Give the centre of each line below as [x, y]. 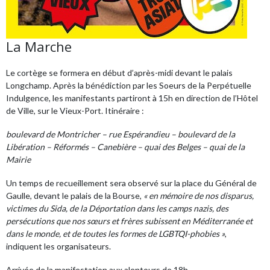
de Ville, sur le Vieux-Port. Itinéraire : [75, 111]
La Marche [39, 46]
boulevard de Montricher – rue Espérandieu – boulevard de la [121, 134]
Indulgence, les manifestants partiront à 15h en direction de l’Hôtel [132, 98]
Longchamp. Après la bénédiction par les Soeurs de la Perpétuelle [129, 85]
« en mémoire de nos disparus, [199, 196]
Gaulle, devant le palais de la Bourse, [75, 196]
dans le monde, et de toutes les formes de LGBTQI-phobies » [115, 234]
